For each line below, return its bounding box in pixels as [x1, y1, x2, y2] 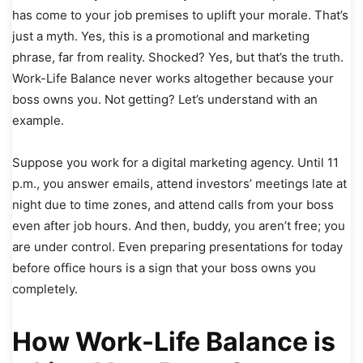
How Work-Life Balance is [12, 326, 335, 358]
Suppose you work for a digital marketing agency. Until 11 [12, 155, 339, 171]
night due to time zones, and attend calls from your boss [12, 197, 334, 213]
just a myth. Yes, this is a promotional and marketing [12, 28, 310, 45]
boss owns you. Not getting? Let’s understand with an [12, 92, 318, 108]
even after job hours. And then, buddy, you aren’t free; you [12, 218, 345, 234]
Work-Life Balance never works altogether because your [12, 70, 334, 87]
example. [12, 113, 67, 129]
